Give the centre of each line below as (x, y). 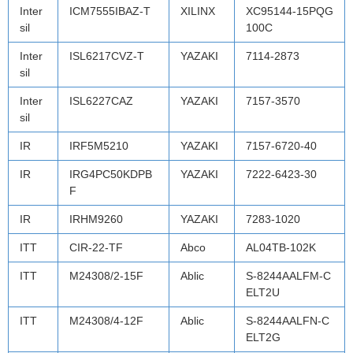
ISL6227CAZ (101, 100)
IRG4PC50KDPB (111, 174)
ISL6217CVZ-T (107, 56)
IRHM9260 (96, 219)
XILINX (198, 11)
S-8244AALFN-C (288, 320)
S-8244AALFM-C (288, 275)
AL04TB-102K (281, 247)
